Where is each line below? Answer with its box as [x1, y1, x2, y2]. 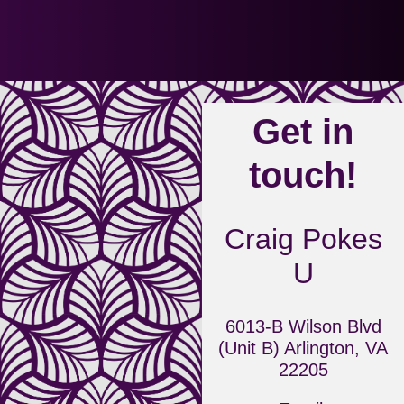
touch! [249, 155, 357, 195]
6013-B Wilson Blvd [225, 317, 381, 336]
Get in [252, 112, 353, 151]
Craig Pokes [224, 223, 382, 255]
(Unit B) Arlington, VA [218, 338, 388, 358]
